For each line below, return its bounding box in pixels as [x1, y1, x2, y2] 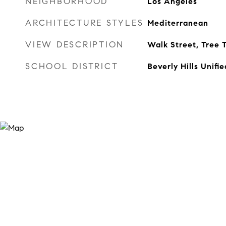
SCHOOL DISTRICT [25, 61, 119, 72]
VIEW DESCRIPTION [25, 39, 124, 50]
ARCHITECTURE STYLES [25, 18, 144, 28]
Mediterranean [147, 18, 208, 28]
